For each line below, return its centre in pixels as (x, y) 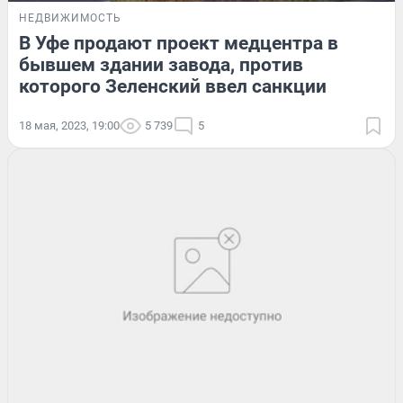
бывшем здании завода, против (161, 65)
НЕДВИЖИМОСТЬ (70, 18)
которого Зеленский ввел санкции (173, 87)
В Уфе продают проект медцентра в (179, 44)
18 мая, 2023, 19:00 (69, 126)
